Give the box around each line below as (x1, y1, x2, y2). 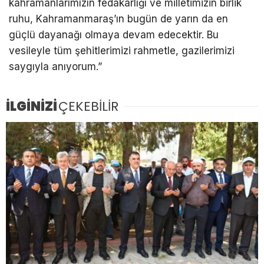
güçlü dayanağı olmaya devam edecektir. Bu (9, 29, 219, 41)
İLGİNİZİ (6, 97, 57, 116)
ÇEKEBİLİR (58, 97, 118, 116)
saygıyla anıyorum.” (9, 61, 102, 73)
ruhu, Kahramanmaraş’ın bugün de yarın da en (9, 13, 228, 25)
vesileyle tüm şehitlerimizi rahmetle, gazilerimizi (9, 45, 235, 57)
